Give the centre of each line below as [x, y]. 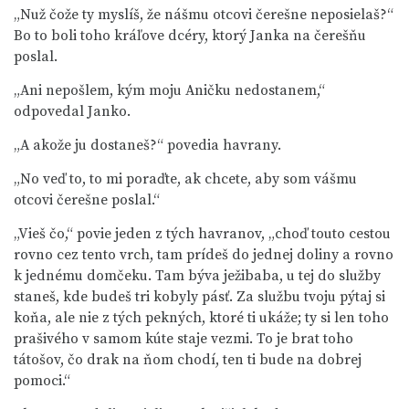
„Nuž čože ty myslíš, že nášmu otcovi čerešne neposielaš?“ [204, 15]
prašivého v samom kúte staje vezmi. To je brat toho [184, 339]
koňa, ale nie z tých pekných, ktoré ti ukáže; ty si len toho [201, 318]
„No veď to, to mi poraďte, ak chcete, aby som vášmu [185, 179]
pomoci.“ [42, 381]
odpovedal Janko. [72, 111]
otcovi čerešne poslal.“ [87, 200]
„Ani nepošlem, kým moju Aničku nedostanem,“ [169, 90]
